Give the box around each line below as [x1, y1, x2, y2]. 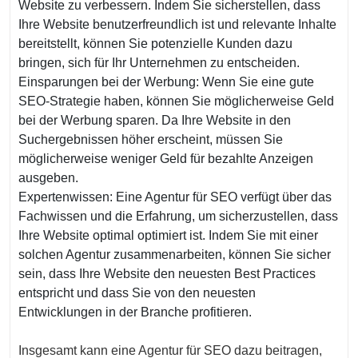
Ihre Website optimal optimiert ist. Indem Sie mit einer [18, 229, 318, 242]
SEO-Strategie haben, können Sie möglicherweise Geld [18, 94, 334, 108]
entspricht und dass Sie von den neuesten [18, 286, 256, 300]
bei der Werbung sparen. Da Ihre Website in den [18, 113, 291, 127]
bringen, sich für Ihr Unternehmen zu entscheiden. [18, 56, 300, 70]
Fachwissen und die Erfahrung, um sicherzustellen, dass [18, 209, 338, 223]
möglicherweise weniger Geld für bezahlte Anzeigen [18, 152, 313, 165]
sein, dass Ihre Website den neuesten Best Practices [18, 267, 316, 280]
